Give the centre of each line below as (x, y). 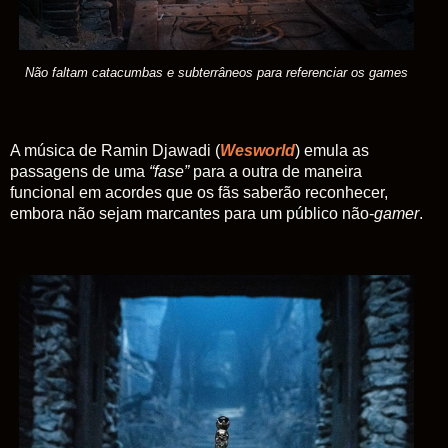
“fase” (169, 171)
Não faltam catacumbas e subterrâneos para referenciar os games (216, 72)
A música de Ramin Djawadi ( (115, 150)
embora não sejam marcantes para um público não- (192, 213)
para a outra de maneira (275, 171)
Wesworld (257, 150)
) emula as (332, 150)
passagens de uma (79, 171)
